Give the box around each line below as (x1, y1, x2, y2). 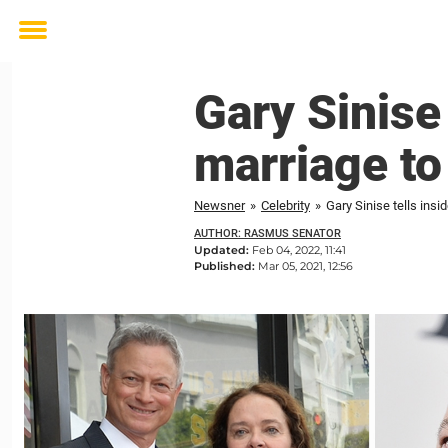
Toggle (19, 34, 73, 55)
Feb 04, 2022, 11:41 (252, 243, 346, 257)
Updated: (194, 243, 252, 257)
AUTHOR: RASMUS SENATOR (194, 227, 341, 240)
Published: (194, 259, 258, 273)
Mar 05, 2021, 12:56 (258, 259, 353, 273)
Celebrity (261, 198, 310, 213)
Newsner (194, 198, 245, 213)
